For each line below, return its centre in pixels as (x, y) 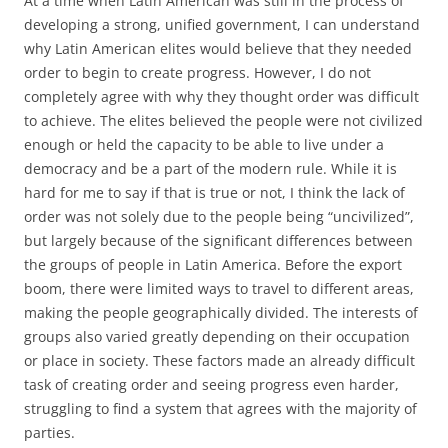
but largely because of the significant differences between (218, 240)
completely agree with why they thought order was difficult (221, 96)
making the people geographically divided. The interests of (221, 312)
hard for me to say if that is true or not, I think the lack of (214, 192)
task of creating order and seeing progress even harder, (211, 384)
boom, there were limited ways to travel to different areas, (219, 288)
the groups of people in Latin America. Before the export (213, 264)
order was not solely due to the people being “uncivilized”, (219, 216)
